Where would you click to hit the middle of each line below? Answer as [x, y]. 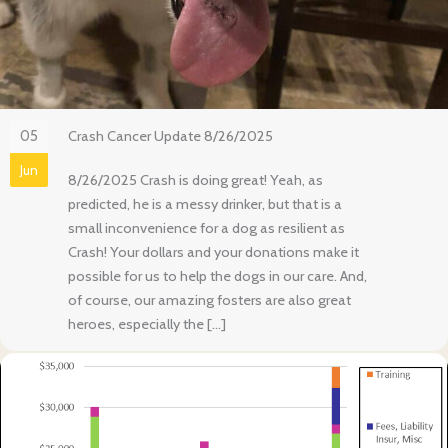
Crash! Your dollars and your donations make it [213, 252]
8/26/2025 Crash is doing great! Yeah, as [195, 180]
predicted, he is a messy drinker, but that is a [205, 204]
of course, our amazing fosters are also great [209, 300]
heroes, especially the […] [147, 324]
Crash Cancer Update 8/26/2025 [170, 136]
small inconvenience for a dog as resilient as [206, 228]
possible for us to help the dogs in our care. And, [217, 276]
